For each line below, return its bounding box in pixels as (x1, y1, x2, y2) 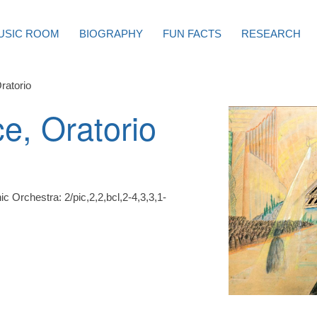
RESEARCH (241, 28, 301, 40)
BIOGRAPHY (79, 28, 143, 40)
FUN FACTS (162, 28, 221, 40)
